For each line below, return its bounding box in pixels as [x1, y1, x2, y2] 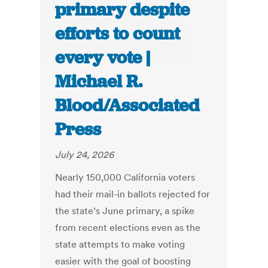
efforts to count [55, 22, 181, 45]
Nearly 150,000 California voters [55, 171, 196, 184]
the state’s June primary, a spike [55, 205, 195, 217]
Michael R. [55, 70, 143, 93]
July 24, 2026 [55, 148, 114, 161]
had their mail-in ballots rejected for [55, 188, 211, 200]
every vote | [55, 46, 151, 69]
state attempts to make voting [55, 238, 185, 251]
